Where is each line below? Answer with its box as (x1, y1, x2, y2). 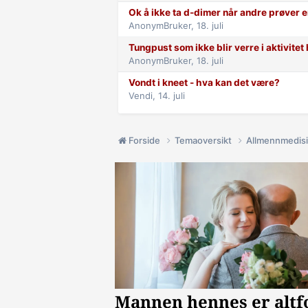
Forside (126, 135, 162, 146)
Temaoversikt (175, 135, 234, 146)
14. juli (158, 89, 185, 101)
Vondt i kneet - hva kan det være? (129, 76, 280, 88)
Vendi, (129, 89, 158, 101)
